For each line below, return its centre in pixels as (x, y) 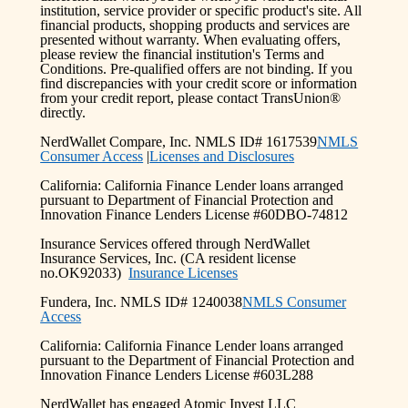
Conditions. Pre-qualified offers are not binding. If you (197, 68)
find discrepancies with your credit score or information (199, 83)
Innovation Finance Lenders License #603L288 (177, 374)
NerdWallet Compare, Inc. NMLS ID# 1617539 (179, 141)
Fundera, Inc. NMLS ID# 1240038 (142, 301)
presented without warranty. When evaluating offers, (191, 39)
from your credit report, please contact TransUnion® (191, 97)
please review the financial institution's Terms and (183, 54)
